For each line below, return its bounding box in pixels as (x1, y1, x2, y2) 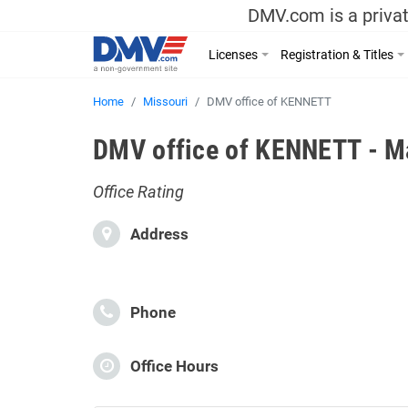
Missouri (143, 95, 188, 108)
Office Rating (93, 182, 184, 201)
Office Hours (127, 357, 219, 375)
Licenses (209, 47, 259, 62)
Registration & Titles (280, 47, 394, 62)
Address (127, 225, 189, 243)
